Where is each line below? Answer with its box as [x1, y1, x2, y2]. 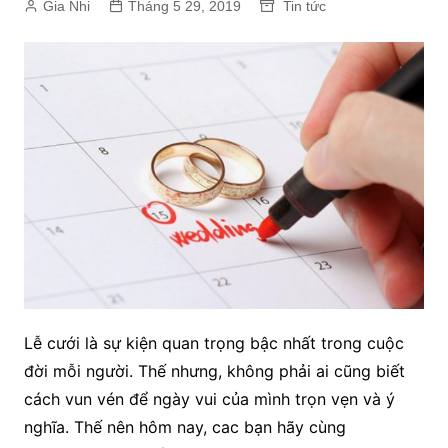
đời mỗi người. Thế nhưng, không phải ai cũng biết [23, 360, 405, 381]
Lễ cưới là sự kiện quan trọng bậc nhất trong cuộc [23, 332, 404, 353]
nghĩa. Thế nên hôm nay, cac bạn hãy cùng [23, 416, 346, 437]
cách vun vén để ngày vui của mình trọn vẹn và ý [23, 388, 395, 409]
